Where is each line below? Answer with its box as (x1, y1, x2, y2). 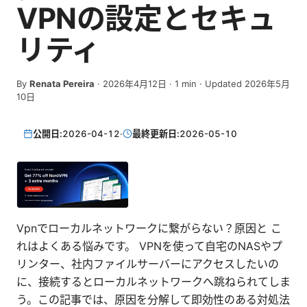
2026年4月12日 (103, 78, 167, 89)
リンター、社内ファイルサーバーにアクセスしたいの (16, 257, 279, 271)
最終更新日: (132, 127, 180, 139)
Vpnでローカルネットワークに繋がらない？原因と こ (16, 221, 282, 236)
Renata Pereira (29, 78, 95, 89)
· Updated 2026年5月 (197, 78, 290, 89)
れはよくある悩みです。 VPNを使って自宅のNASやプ (16, 239, 282, 254)
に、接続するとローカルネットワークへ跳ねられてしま (16, 275, 291, 289)
